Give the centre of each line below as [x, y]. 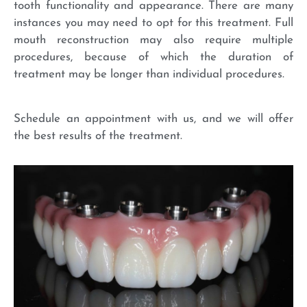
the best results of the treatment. [98, 136]
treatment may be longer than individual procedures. [149, 75]
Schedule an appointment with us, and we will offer [153, 119]
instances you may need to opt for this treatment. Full [153, 23]
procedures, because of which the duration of [153, 58]
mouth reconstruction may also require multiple [153, 40]
